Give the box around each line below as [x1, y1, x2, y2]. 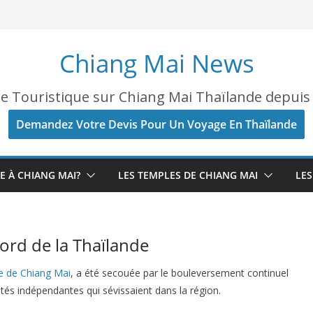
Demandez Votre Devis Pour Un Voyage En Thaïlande [16, 117, 297, 132]
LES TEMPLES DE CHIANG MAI [118, 168, 258, 182]
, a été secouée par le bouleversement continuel [71, 266, 289, 279]
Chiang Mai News [59, 47, 254, 80]
